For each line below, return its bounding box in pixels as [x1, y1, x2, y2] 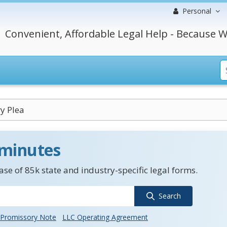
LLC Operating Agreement [62, 212, 148, 222]
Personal [182, 6, 211, 16]
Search [158, 191, 181, 201]
